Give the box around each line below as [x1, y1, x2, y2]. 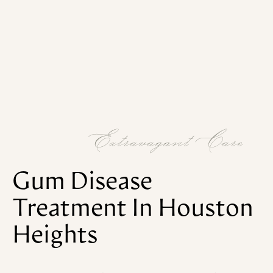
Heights [12, 224, 97, 249]
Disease [70, 171, 152, 196]
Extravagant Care [88, 126, 243, 155]
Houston [158, 197, 253, 222]
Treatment [12, 197, 127, 222]
